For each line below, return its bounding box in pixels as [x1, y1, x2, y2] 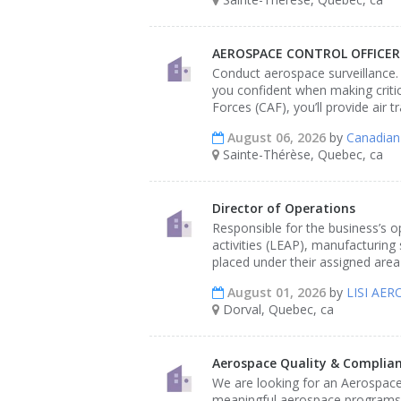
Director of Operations [212, 200, 355, 217]
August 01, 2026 [224, 284, 326, 301]
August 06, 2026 [224, 129, 326, 146]
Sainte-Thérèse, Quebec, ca [219, 146, 383, 163]
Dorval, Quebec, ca [219, 301, 334, 318]
